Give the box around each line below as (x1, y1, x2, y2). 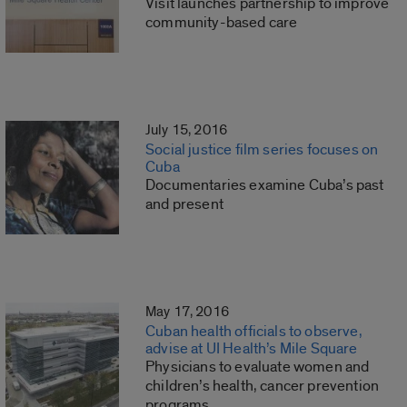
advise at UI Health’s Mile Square (145, 339, 358, 359)
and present (145, 194, 223, 214)
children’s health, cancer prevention (145, 376, 380, 396)
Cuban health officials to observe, (145, 322, 362, 342)
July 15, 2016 (145, 121, 228, 140)
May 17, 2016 (145, 303, 229, 322)
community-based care (145, 13, 298, 33)
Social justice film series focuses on (145, 140, 379, 160)
